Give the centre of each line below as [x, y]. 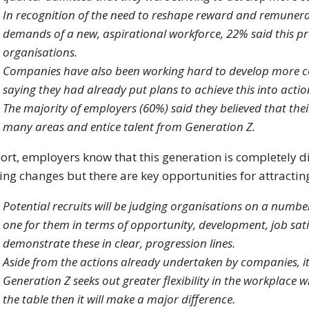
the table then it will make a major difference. [119, 299]
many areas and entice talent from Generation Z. [129, 127]
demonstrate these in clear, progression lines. [119, 243]
